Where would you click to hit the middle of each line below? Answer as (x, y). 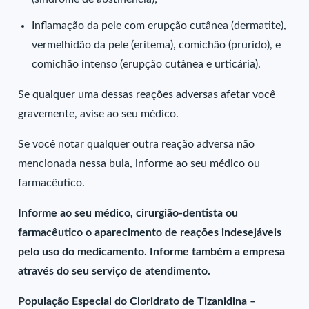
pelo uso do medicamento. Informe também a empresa (152, 252)
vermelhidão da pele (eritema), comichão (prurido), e (157, 45)
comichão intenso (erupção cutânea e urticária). (147, 64)
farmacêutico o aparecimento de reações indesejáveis (150, 232)
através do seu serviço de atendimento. (114, 271)
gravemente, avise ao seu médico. (99, 114)
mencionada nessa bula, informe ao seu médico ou (139, 163)
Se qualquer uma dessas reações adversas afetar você (147, 94)
